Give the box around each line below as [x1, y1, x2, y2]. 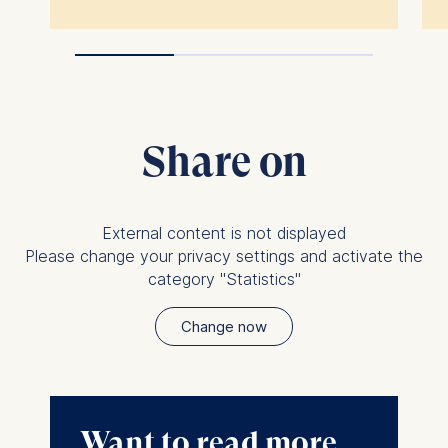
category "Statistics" [147, 268, 301, 289]
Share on [141, 136, 307, 186]
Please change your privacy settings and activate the [25, 245, 423, 266]
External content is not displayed [102, 222, 346, 243]
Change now [181, 316, 267, 336]
